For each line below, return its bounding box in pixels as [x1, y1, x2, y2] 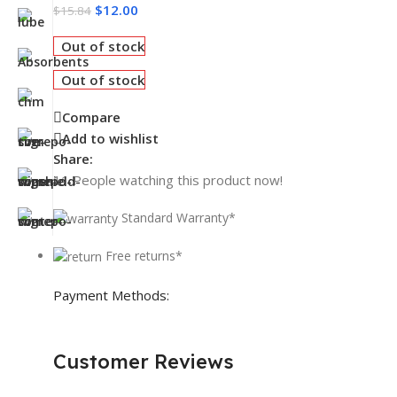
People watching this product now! [73, 170, 283, 189]
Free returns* [105, 247, 183, 265]
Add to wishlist [62, 129, 159, 148]
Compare [62, 108, 121, 127]
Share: [53, 149, 93, 167]
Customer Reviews [53, 349, 234, 375]
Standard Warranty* [121, 208, 236, 226]
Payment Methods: [53, 286, 169, 305]
